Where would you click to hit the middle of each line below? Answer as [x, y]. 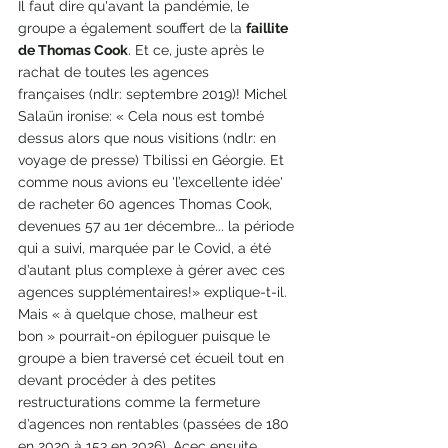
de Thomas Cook [73, 50]
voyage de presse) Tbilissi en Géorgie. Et [153, 160]
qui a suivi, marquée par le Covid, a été [146, 248]
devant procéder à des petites [119, 380]
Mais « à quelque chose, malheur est [140, 314]
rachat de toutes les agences [115, 72]
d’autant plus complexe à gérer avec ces [153, 270]
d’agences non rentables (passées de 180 [155, 424]
